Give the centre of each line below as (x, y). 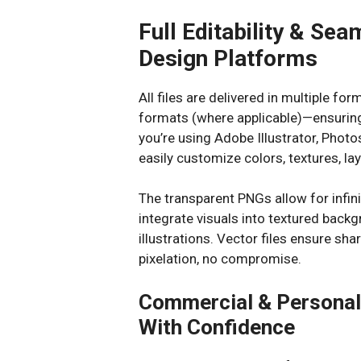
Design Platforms (228, 58)
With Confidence (217, 327)
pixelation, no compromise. (220, 259)
